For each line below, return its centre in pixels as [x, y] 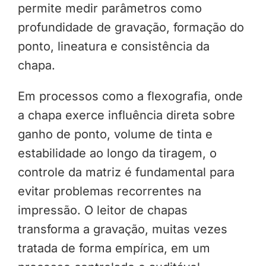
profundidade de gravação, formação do [131, 28]
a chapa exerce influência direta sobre [126, 115]
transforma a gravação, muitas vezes [122, 229]
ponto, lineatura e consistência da [113, 47]
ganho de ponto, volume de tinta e [115, 134]
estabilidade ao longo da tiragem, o [117, 153]
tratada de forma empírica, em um [114, 248]
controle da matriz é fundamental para [126, 172]
